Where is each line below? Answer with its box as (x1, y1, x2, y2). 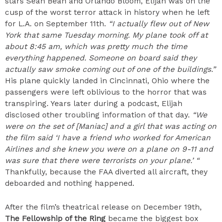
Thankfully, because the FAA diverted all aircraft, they (5, 167, 208, 177)
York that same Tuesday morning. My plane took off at (5, 31, 208, 40)
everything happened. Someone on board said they (5, 54, 197, 63)
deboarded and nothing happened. (5, 179, 134, 188)
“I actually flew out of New (109, 19, 209, 29)
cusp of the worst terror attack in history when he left (5, 8, 210, 17)
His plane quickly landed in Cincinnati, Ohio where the (5, 76, 210, 86)
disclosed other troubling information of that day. (5, 111, 192, 120)
